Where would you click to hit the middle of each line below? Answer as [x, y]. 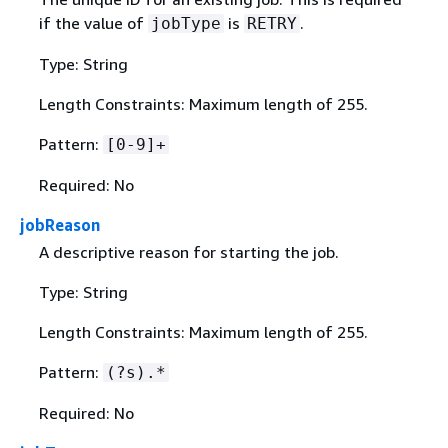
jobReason [60, 225]
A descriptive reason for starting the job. [188, 252]
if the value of [93, 23]
